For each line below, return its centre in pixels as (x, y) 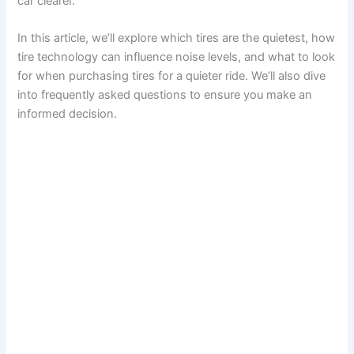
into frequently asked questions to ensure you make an (165, 95)
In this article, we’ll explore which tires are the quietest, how (177, 38)
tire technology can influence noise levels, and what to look (177, 57)
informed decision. (68, 114)
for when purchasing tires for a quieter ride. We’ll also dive (172, 76)
